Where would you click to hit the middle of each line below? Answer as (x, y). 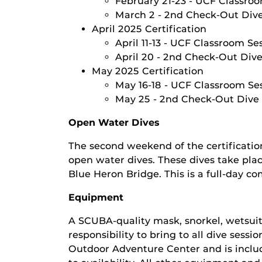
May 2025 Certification (148, 71)
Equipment (96, 197)
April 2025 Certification (149, 29)
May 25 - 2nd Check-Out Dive (187, 99)
